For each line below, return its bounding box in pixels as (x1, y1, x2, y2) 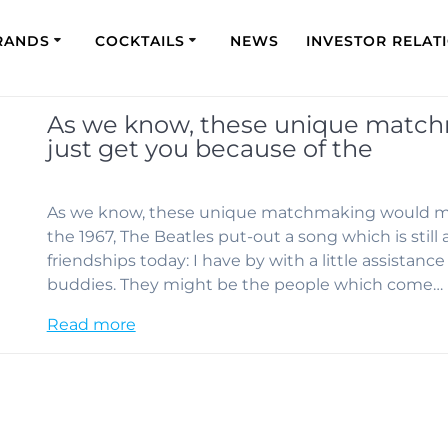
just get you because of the (46, 134, 373, 163)
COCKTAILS (94, 31, 185, 50)
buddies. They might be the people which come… (46, 275, 443, 294)
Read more (46, 315, 136, 334)
